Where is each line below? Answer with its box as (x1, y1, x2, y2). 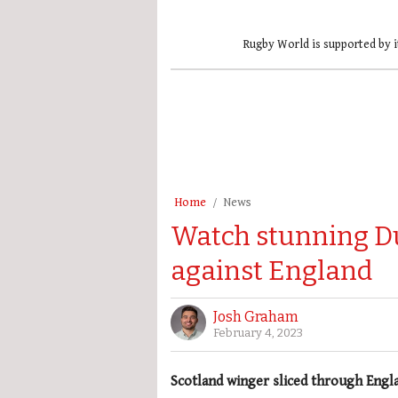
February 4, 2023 (213, 325, 303, 339)
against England (171, 254, 372, 287)
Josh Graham (213, 307, 298, 325)
